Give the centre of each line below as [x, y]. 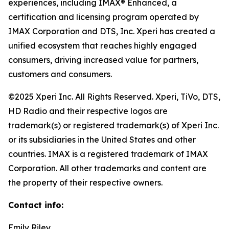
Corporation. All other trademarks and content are [107, 168]
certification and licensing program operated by [104, 17]
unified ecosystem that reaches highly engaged [102, 45]
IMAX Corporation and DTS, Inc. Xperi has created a [112, 31]
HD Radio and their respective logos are [88, 111]
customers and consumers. [60, 74]
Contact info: [36, 205]
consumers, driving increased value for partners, [103, 60]
